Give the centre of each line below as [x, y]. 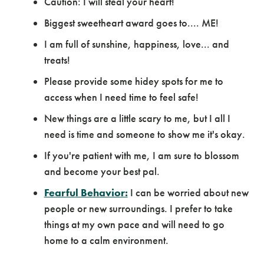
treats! [57, 60]
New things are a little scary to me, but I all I [137, 118]
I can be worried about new [189, 192]
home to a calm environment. [106, 240]
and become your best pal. [102, 171]
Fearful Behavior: [86, 192]
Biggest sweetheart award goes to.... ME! [131, 23]
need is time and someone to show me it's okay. [144, 134]
